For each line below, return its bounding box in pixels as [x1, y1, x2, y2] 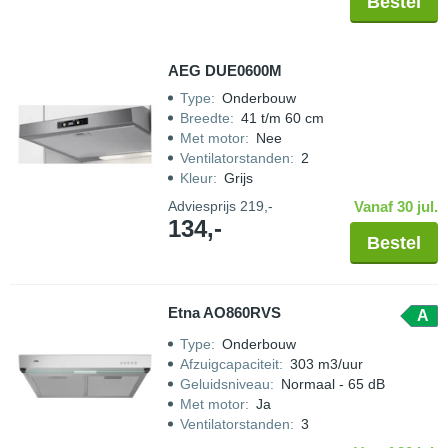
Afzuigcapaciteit [180, 356, 279, 372]
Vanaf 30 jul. [354, 198, 438, 215]
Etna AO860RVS [168, 304, 281, 321]
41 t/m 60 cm [241, 110, 324, 126]
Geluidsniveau [180, 376, 270, 392]
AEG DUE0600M [168, 62, 282, 79]
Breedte [180, 110, 230, 126]
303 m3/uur [290, 356, 363, 372]
